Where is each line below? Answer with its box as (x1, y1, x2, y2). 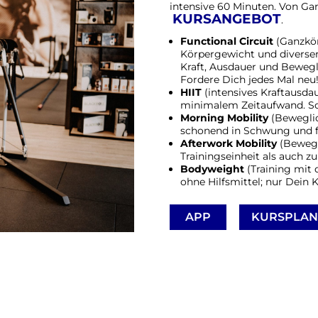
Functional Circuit (180, 34, 273, 48)
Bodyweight (180, 162, 247, 175)
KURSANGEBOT (172, 10, 281, 27)
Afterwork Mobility (180, 136, 277, 150)
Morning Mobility (180, 111, 268, 124)
